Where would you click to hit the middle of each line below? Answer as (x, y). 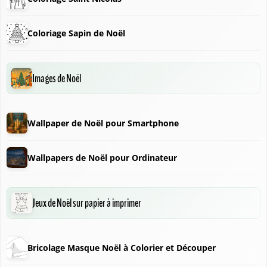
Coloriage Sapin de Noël (76, 33)
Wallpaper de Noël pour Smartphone (103, 123)
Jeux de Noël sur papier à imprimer (87, 203)
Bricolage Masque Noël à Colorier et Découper (122, 247)
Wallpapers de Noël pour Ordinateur (102, 157)
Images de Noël (57, 78)
